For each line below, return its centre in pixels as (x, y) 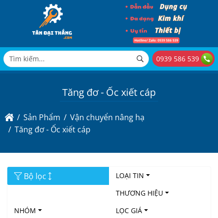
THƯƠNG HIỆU (139, 193)
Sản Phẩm (42, 117)
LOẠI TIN (130, 175)
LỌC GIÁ (129, 210)
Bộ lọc (35, 176)
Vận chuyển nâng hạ (107, 117)
